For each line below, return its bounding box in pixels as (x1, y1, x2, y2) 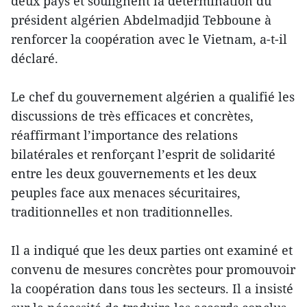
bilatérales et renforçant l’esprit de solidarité (11, 146, 275, 163)
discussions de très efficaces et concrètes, (11, 108, 254, 125)
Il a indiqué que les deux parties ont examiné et (11, 242, 293, 259)
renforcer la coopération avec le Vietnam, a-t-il (11, 31, 287, 48)
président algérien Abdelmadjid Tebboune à (11, 12, 271, 29)
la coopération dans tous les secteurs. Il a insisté (11, 280, 293, 297)
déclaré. (11, 50, 58, 67)
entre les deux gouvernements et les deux (11, 165, 256, 182)
